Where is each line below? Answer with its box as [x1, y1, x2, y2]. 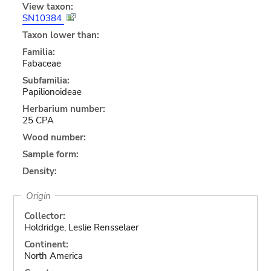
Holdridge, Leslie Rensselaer [24, 221, 139, 233]
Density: [22, 165, 57, 177]
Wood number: [22, 131, 86, 143]
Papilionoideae [22, 85, 82, 98]
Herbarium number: [22, 102, 105, 115]
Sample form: [22, 148, 79, 160]
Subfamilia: [22, 74, 70, 87]
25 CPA [22, 114, 54, 126]
